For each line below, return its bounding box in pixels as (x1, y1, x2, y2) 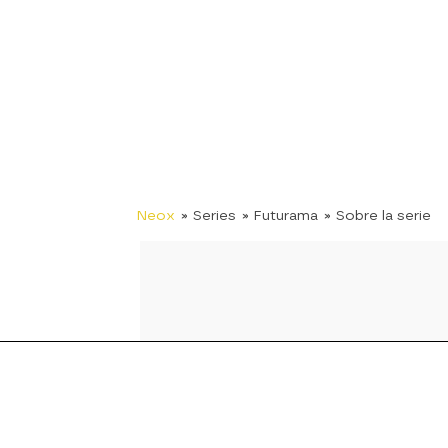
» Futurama (242, 206, 318, 223)
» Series (181, 206, 236, 223)
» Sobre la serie (324, 206, 431, 223)
